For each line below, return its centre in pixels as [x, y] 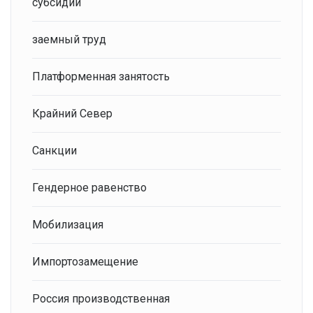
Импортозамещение [85, 262]
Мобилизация [68, 225]
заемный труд [69, 40]
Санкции [54, 151]
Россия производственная [101, 299]
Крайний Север [72, 114]
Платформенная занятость [101, 77]
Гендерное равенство [89, 188]
